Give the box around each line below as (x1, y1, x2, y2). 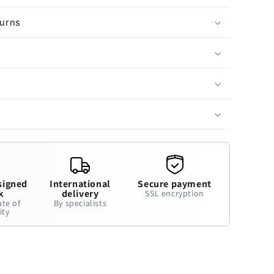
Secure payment (138, 177, 212, 190)
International (50, 177, 111, 190)
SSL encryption (145, 188, 204, 199)
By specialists (53, 198, 107, 209)
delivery (61, 187, 99, 200)
